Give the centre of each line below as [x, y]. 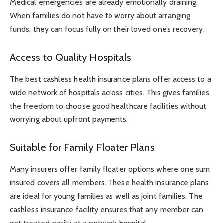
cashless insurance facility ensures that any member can [107, 210]
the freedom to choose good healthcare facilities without [108, 106]
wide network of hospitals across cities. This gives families [110, 92]
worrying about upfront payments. [69, 119]
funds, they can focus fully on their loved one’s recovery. [107, 29]
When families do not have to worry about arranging [100, 15]
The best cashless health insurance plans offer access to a [111, 79]
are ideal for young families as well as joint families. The [106, 196]
